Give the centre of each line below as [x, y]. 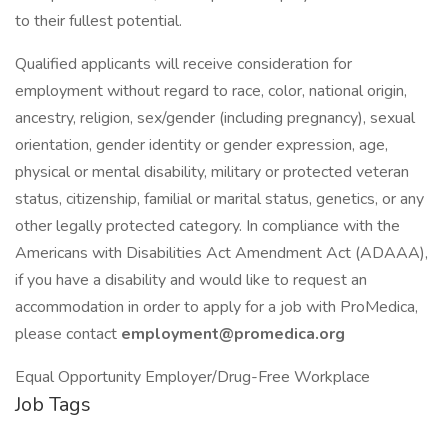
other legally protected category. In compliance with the [207, 226]
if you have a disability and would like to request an [191, 280]
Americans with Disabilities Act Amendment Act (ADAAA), [221, 253]
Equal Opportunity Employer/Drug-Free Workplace [192, 377]
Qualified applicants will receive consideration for [183, 64]
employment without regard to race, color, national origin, [211, 91]
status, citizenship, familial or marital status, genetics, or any [219, 199]
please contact [68, 334]
